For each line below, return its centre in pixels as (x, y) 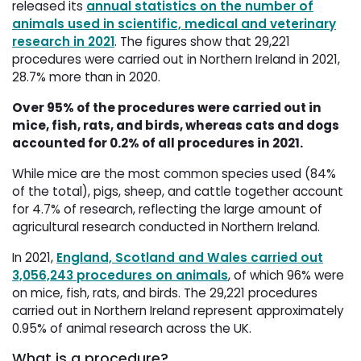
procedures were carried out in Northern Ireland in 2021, (176, 60)
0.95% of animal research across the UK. (132, 329)
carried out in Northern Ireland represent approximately (178, 311)
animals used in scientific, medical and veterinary (174, 24)
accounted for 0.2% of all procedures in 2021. (159, 143)
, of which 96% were (286, 276)
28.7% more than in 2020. (88, 77)
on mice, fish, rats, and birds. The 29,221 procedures (165, 293)
